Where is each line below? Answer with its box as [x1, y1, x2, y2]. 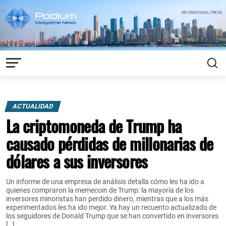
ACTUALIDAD [12, 102, 54, 110]
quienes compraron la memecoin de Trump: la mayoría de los [6, 186, 194, 195]
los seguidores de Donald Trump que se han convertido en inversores [6, 211, 218, 220]
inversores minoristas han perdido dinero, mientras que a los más [6, 194, 208, 203]
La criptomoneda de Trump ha [6, 114, 182, 138]
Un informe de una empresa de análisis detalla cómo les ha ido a [6, 177, 204, 186]
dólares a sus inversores [6, 149, 148, 173]
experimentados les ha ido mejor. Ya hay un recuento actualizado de [6, 203, 216, 212]
